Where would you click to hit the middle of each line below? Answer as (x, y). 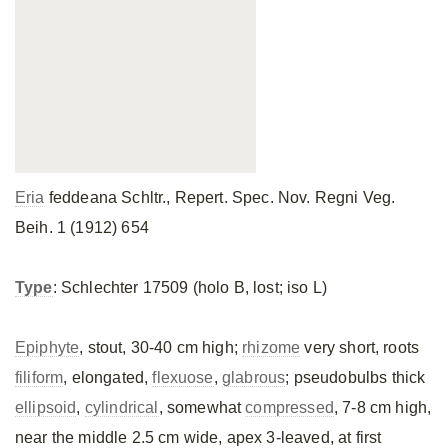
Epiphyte (47, 347)
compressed (289, 407)
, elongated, (108, 377)
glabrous (253, 377)
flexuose (183, 377)
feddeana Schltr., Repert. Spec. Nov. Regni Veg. (220, 197)
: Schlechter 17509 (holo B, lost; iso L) (190, 287)
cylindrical (121, 407)
